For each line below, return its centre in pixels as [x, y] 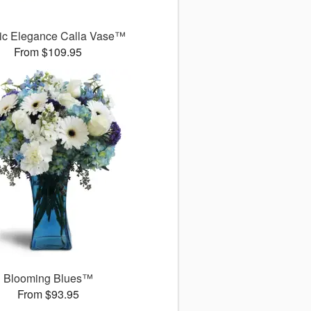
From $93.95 [48, 294]
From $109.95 [48, 52]
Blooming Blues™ [48, 278]
